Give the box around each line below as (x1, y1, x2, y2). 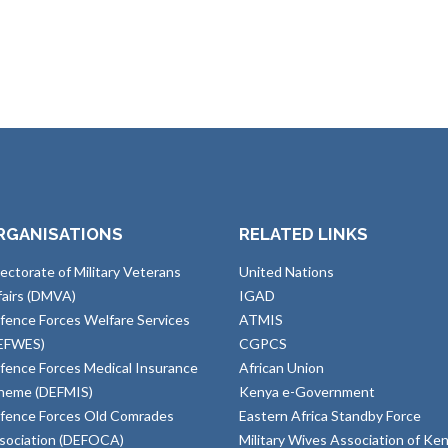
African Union (239, 359, 324, 377)
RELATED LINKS (239, 224, 368, 245)
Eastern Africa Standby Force (239, 407, 421, 425)
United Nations (239, 263, 334, 281)
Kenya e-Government (239, 383, 375, 401)
